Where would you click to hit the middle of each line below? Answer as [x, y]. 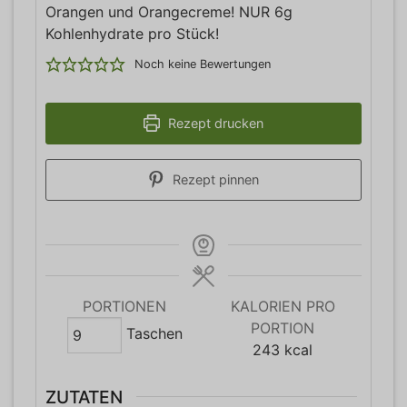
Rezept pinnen [214, 179]
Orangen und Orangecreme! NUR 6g [169, 11]
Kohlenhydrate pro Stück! [132, 33]
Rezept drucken [214, 123]
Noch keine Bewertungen [202, 64]
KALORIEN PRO [283, 306]
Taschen [154, 334]
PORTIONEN [124, 306]
